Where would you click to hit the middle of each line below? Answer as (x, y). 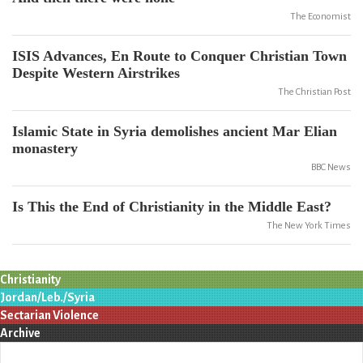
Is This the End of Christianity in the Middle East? (172, 207)
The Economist (320, 17)
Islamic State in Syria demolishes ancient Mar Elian (175, 131)
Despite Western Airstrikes (96, 73)
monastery (45, 148)
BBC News (331, 167)
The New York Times (309, 226)
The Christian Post (314, 92)
